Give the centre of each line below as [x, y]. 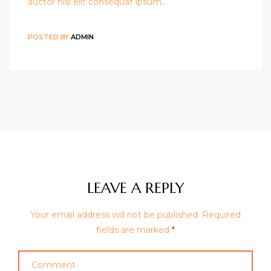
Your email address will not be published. [115, 214]
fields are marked [134, 230]
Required [221, 214]
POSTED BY [49, 37]
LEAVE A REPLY [135, 188]
